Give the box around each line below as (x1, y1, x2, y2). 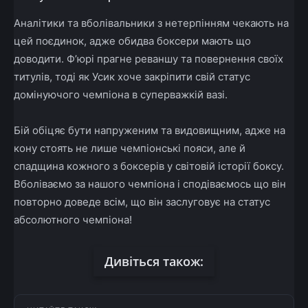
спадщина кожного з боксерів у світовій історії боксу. (14, 159, 284, 173)
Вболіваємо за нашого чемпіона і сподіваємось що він (14, 177, 286, 190)
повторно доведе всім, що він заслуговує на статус (14, 195, 270, 208)
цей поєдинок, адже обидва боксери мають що (14, 34, 251, 47)
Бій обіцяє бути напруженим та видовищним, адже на (14, 123, 285, 137)
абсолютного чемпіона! (14, 212, 132, 226)
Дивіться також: (104, 252, 203, 269)
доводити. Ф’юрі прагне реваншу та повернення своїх (14, 52, 283, 65)
